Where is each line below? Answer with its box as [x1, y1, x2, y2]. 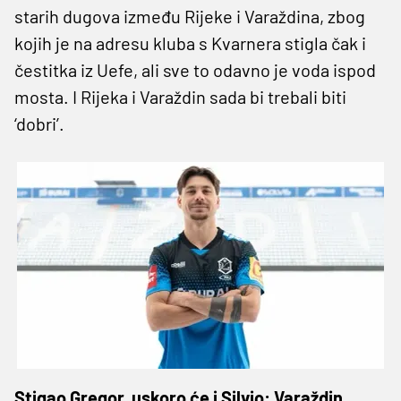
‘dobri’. [14, 112, 64, 134]
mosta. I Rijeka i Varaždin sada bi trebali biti [14, 85, 346, 107]
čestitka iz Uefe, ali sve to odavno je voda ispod [14, 58, 376, 81]
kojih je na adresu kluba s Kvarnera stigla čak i [14, 31, 366, 54]
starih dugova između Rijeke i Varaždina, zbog [14, 4, 365, 27]
